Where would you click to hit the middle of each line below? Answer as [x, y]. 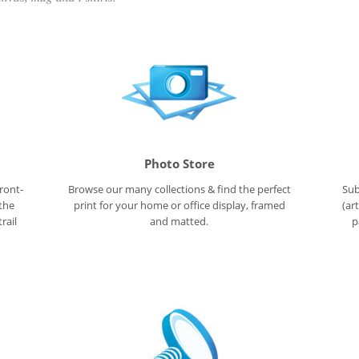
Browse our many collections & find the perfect [179, 190]
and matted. [179, 222]
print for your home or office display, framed [179, 206]
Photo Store [179, 164]
